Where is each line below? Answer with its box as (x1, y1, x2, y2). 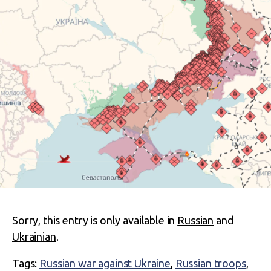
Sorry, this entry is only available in (12, 214, 178, 226)
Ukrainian (12, 230, 56, 243)
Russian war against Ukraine (39, 257, 171, 269)
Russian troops (175, 257, 246, 269)
